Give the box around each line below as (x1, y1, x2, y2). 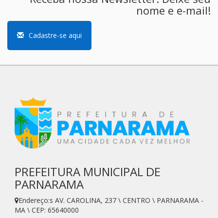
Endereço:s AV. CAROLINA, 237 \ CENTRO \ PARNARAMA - (18, 195, 203, 205)
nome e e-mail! (136, 2, 211, 18)
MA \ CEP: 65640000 (15, 205, 79, 215)
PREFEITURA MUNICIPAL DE (15, 163, 161, 180)
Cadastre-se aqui (29, 30, 82, 40)
